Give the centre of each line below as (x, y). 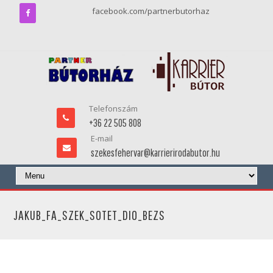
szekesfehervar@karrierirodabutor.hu (155, 153)
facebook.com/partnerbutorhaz (151, 11)
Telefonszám (113, 108)
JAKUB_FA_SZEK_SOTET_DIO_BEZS (90, 215)
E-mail (101, 138)
